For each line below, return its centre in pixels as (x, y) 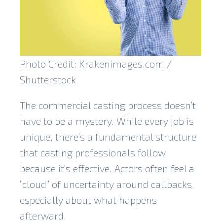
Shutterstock (48, 79)
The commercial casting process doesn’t (108, 105)
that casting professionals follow (93, 152)
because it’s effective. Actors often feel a (107, 168)
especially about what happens (88, 200)
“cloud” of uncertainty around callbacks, (107, 184)
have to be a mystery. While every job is (107, 121)
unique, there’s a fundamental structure (108, 136)
